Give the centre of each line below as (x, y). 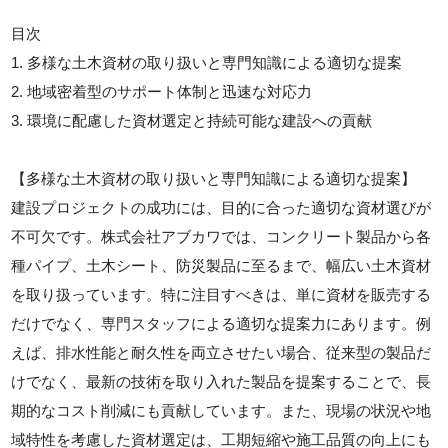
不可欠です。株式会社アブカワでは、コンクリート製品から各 (221, 236)
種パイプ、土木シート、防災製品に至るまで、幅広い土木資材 (221, 265)
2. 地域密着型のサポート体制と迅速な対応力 (162, 91)
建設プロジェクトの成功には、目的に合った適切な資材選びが (221, 207)
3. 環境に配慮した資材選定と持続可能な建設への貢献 (192, 120)
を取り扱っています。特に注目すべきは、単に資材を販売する (221, 294)
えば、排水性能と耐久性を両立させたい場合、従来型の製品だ (221, 352)
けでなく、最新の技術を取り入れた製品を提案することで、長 (221, 381)
